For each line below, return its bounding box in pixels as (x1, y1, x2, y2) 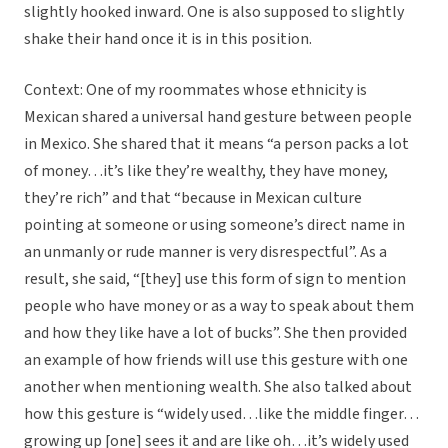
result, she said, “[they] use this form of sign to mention (24, 268, 406, 291)
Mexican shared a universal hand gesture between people (24, 106, 412, 129)
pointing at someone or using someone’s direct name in (24, 214, 405, 237)
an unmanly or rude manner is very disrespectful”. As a (24, 241, 387, 264)
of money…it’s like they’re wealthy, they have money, (24, 160, 388, 183)
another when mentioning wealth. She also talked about (24, 376, 412, 399)
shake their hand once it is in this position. (24, 28, 312, 51)
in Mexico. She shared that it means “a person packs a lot (24, 133, 409, 156)
